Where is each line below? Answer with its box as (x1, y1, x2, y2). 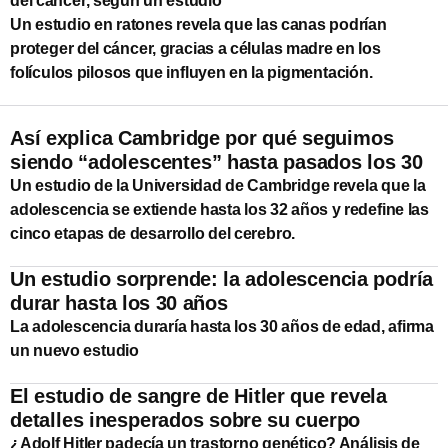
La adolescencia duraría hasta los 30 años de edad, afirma (10, 317, 434, 335)
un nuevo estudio (10, 341, 140, 359)
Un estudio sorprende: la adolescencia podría (10, 267, 434, 290)
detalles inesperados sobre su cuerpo (10, 408, 361, 431)
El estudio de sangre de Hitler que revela (10, 384, 387, 407)
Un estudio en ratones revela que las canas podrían (10, 15, 387, 33)
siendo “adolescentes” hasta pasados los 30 (10, 150, 423, 173)
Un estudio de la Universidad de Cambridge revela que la (10, 176, 426, 194)
